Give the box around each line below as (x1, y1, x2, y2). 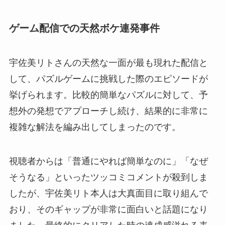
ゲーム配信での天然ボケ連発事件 (9, 22, 160, 34)
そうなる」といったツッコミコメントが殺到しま (9, 172, 208, 183)
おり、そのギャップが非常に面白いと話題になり (9, 204, 208, 215)
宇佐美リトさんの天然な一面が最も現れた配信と (9, 58, 208, 68)
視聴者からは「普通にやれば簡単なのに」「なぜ (9, 156, 208, 167)
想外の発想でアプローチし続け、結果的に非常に (9, 106, 208, 117)
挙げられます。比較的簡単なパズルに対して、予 (9, 90, 208, 100)
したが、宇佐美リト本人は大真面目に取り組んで (9, 188, 208, 199)
